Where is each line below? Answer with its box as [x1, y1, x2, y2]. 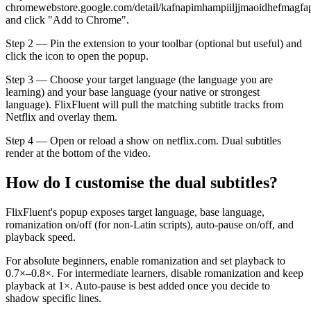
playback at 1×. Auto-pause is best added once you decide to [6, 280, 270, 292]
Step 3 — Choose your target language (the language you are [6, 74, 273, 86]
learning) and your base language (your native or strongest [6, 86, 260, 99]
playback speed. [6, 231, 76, 244]
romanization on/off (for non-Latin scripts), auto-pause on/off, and [6, 219, 294, 231]
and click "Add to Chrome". [6, 14, 129, 26]
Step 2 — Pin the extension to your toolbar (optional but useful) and [6, 37, 302, 50]
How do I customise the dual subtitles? [6, 174, 278, 192]
